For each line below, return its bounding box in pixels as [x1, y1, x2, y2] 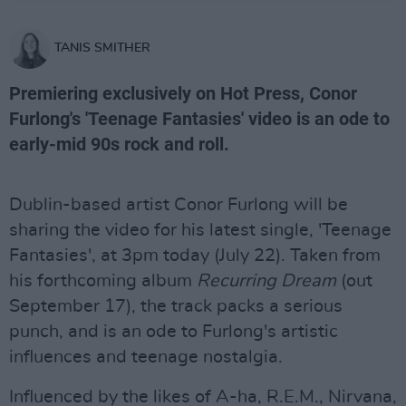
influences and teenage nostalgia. [9, 348, 283, 366]
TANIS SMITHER [54, 42, 150, 54]
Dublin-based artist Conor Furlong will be [9, 196, 348, 214]
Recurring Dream [197, 272, 336, 290]
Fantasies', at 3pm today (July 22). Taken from [9, 246, 381, 265]
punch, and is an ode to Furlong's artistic [9, 323, 338, 341]
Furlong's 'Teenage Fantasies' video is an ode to [9, 108, 390, 130]
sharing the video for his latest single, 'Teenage [9, 221, 391, 239]
